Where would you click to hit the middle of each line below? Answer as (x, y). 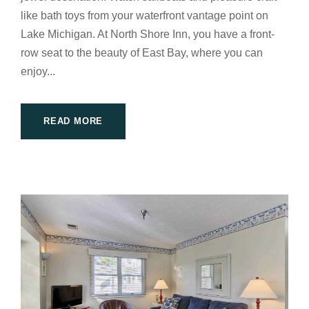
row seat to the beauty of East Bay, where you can (142, 53)
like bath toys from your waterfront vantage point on (144, 16)
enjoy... (38, 72)
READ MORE (73, 121)
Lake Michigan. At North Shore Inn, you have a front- (148, 34)
